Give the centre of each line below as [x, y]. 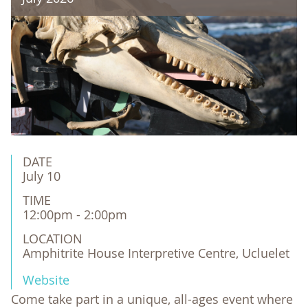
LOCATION [53, 239]
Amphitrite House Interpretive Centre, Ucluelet [156, 253]
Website [46, 280]
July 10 [42, 176]
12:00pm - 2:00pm [75, 214]
